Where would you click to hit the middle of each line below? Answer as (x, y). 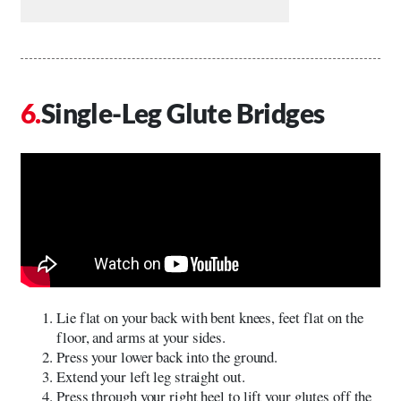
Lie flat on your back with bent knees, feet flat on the (210, 317)
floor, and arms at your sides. (141, 337)
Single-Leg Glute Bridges (183, 112)
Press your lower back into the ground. (167, 356)
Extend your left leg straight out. (151, 376)
